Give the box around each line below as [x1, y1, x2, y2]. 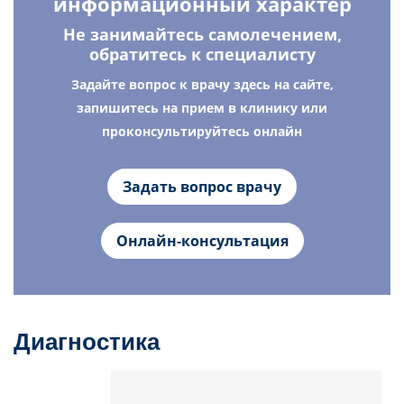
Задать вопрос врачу [123, 177, 281, 197]
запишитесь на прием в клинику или [77, 99, 327, 117]
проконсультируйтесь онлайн [102, 123, 302, 141]
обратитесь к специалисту [88, 43, 316, 66]
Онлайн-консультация [115, 231, 289, 252]
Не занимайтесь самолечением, [62, 23, 342, 46]
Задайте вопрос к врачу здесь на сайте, [70, 76, 334, 94]
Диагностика [14, 328, 160, 356]
